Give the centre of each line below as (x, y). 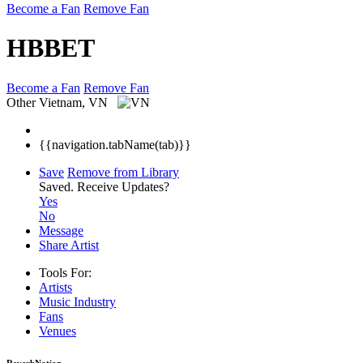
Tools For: (65, 272)
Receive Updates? (123, 186)
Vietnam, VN (75, 102)
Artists (56, 287)
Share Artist (69, 245)
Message (61, 230)
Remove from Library (123, 172)
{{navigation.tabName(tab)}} (115, 144)
